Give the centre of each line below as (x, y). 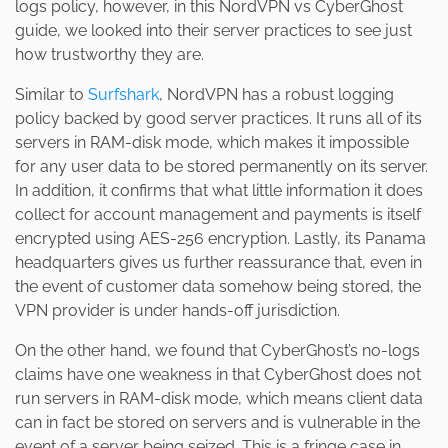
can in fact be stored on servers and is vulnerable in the (217, 423)
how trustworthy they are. (109, 55)
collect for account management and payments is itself (218, 215)
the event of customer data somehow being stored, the (218, 287)
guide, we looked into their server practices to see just (213, 31)
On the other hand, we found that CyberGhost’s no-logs (217, 351)
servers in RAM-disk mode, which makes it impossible (212, 143)
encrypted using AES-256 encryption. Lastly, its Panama (220, 239)
